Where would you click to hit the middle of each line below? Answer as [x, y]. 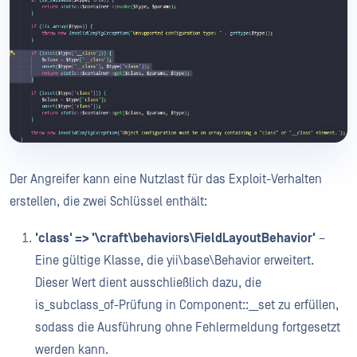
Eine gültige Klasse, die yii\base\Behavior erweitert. [175, 260]
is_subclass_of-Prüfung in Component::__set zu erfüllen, [187, 305]
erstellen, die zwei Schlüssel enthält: [108, 201]
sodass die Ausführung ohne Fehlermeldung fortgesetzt [188, 327]
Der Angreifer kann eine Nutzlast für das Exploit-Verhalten [166, 179]
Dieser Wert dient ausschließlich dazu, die [148, 282]
